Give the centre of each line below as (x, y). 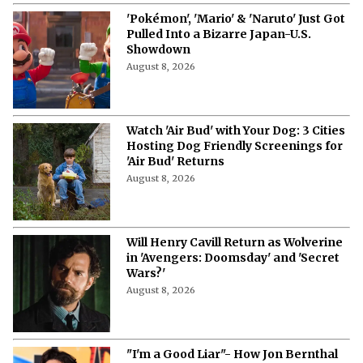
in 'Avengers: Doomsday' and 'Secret (233, 257)
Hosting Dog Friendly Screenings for (235, 145)
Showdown (158, 49)
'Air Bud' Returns (175, 161)
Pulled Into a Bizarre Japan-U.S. (219, 34)
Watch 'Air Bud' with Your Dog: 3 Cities (236, 130)
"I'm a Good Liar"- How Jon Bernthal (232, 354)
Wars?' (146, 273)
